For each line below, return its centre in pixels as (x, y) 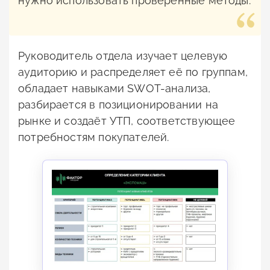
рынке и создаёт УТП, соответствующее (127, 121)
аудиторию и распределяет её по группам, (133, 72)
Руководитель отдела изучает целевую (123, 56)
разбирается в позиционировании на (118, 105)
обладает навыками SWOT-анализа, (115, 89)
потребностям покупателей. (94, 137)
